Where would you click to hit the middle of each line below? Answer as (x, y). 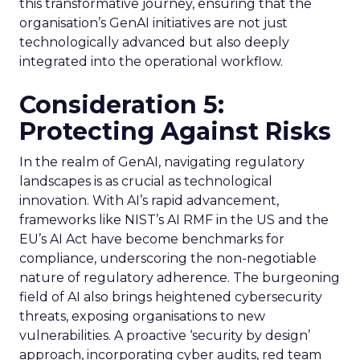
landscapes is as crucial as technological (146, 181)
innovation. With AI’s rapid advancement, (149, 200)
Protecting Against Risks (175, 131)
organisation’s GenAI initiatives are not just (153, 23)
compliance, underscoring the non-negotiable (168, 258)
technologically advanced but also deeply (154, 42)
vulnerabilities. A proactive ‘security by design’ (165, 335)
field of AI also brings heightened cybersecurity (171, 297)
